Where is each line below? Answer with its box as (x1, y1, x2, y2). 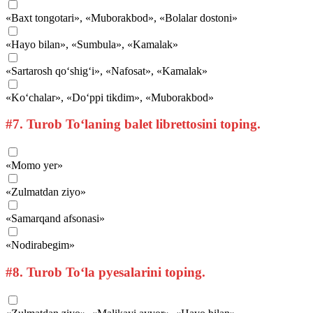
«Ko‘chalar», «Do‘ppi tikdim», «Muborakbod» (6, 91, 214, 103)
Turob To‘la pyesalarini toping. (23, 264, 205, 279)
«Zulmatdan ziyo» (6, 186, 86, 198)
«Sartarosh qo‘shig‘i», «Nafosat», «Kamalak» (6, 64, 208, 77)
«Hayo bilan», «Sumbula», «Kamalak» (6, 38, 178, 50)
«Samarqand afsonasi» (6, 212, 105, 225)
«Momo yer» (6, 159, 63, 172)
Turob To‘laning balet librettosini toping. (23, 117, 261, 132)
